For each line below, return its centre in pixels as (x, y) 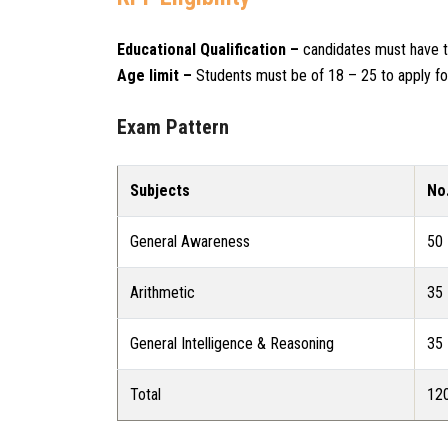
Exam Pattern (173, 127)
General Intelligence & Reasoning (232, 343)
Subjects (160, 190)
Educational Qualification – (208, 49)
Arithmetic (162, 292)
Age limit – (156, 75)
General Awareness (190, 241)
